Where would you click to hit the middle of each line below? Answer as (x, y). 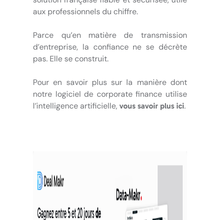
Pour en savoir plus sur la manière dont (110, 82)
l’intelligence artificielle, (76, 106)
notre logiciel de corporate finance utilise (110, 94)
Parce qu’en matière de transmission (110, 35)
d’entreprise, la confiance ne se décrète (110, 47)
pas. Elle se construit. (71, 58)
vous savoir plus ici (152, 106)
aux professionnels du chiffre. (86, 11)
